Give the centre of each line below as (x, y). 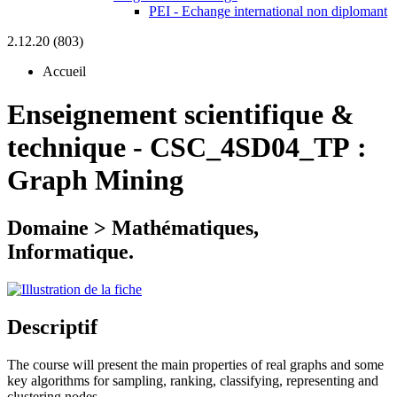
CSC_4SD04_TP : (258, 148)
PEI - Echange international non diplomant (268, 11)
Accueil (64, 71)
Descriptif (52, 327)
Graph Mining (95, 180)
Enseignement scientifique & (181, 115)
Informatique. (70, 251)
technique (66, 148)
